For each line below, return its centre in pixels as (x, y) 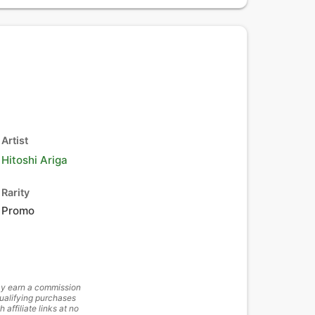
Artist (15, 140)
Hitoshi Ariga (34, 160)
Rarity (15, 192)
